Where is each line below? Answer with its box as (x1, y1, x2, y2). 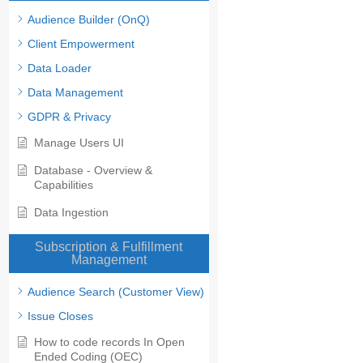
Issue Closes (28, 310, 93, 323)
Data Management (28, 86, 123, 100)
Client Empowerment (28, 37, 135, 51)
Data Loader (28, 62, 92, 75)
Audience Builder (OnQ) (28, 13, 150, 27)
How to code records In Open (34, 335, 185, 349)
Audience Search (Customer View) (28, 285, 204, 299)
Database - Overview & (34, 164, 152, 177)
